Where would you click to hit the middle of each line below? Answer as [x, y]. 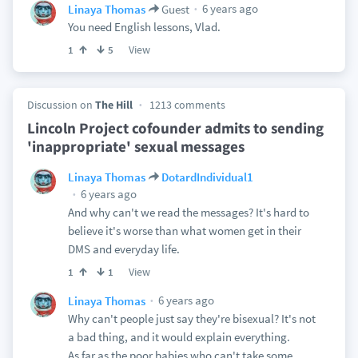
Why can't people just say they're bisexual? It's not [191, 318]
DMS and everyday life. [123, 249]
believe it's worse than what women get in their [184, 231]
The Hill [113, 105]
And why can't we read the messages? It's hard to [188, 212]
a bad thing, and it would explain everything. [179, 337]
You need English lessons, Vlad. [144, 27]
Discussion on [61, 105]
